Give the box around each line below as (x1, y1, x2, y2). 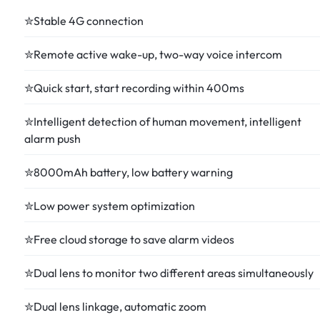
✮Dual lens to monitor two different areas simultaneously (24, 265, 314, 280)
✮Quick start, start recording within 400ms (24, 80, 244, 95)
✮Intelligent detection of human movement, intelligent (24, 114, 301, 129)
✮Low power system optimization (24, 198, 195, 213)
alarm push (24, 131, 81, 146)
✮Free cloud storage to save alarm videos (24, 231, 234, 246)
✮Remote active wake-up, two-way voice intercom (24, 46, 282, 61)
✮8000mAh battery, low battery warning (24, 164, 233, 179)
